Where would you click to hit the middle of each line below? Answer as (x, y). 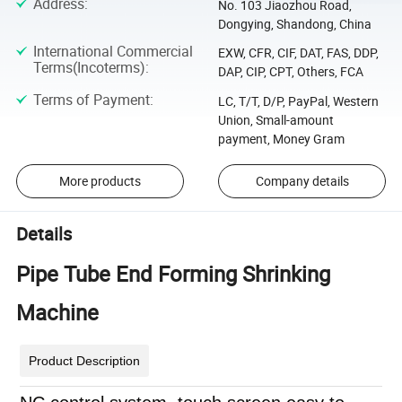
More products (100, 181)
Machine (58, 313)
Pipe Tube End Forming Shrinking (174, 274)
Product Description (85, 361)
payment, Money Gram (281, 138)
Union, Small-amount (275, 119)
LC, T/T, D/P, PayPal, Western (298, 100)
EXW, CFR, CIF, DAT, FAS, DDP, (298, 53)
